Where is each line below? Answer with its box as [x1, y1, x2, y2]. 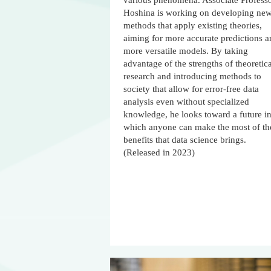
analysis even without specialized [123, 97, 249, 107]
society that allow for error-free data [123, 84, 259, 94]
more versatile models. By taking [123, 46, 248, 56]
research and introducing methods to [123, 71, 261, 82]
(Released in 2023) [123, 148, 195, 158]
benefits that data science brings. [123, 135, 246, 145]
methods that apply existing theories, [123, 21, 262, 31]
